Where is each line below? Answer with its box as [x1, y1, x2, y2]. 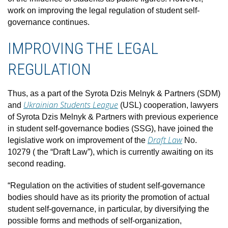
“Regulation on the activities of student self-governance [8, 181, 205, 190]
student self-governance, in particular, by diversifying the [8, 204, 209, 213]
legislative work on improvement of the [8, 135, 148, 145]
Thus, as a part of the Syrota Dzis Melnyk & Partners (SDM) [8, 89, 220, 98]
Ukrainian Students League [23, 99, 118, 110]
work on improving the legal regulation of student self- [8, 6, 199, 15]
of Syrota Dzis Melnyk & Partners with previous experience [8, 112, 218, 121]
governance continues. [8, 17, 90, 26]
